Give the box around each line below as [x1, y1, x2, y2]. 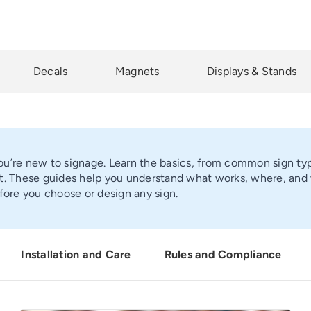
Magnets [115, 65, 160, 78]
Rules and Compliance [164, 248, 282, 261]
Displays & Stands [206, 65, 297, 78]
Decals [33, 65, 68, 78]
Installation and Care [21, 248, 131, 261]
